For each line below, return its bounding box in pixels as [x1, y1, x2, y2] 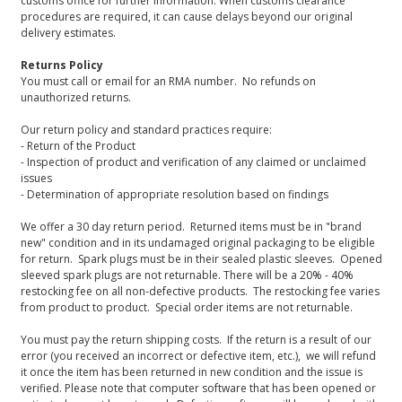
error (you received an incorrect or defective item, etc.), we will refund [20, 348, 376, 363]
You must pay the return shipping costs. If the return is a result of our [20, 332, 371, 347]
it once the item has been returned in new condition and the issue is [20, 364, 363, 380]
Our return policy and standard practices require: [20, 122, 272, 137]
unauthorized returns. [20, 90, 131, 105]
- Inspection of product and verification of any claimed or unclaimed [20, 154, 366, 170]
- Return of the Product [20, 138, 135, 153]
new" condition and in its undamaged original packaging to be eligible [20, 235, 375, 250]
